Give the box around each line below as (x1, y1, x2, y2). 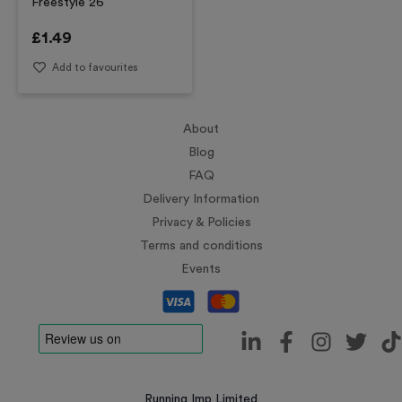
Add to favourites (51, 62, 137, 73)
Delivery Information (143, 193, 259, 205)
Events (181, 263, 221, 275)
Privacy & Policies (151, 216, 251, 229)
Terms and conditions (139, 240, 263, 252)
